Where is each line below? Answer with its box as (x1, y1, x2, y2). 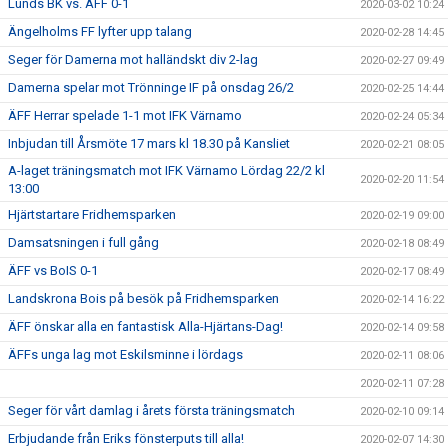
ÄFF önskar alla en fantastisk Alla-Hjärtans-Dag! (8, 319, 283, 335)
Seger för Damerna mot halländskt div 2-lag (8, 52, 258, 68)
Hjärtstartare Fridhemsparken (8, 207, 176, 223)
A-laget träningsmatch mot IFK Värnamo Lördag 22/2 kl (8, 163, 325, 179)
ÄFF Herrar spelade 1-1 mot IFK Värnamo (8, 108, 242, 124)
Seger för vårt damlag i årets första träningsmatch (8, 403, 295, 419)
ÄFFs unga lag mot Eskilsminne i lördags (8, 347, 243, 363)
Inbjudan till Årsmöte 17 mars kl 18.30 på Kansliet (8, 136, 290, 152)
